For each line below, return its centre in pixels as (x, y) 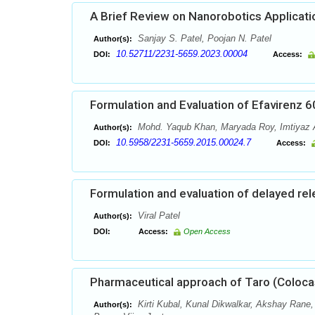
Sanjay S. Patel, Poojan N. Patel (203, 38)
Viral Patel (157, 216)
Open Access (207, 231)
